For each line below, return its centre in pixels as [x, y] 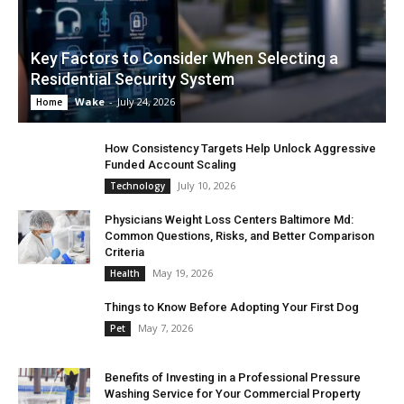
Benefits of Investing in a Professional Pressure [233, 377]
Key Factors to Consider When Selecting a [184, 58]
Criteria [124, 252]
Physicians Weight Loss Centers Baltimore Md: [229, 219]
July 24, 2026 [146, 101]
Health [125, 273]
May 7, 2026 [165, 327]
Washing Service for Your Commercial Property [232, 393]
